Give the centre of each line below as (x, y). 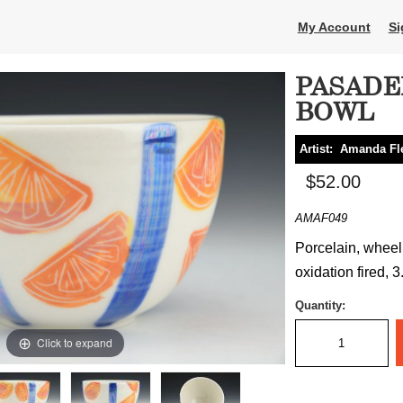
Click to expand (75, 342)
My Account (334, 27)
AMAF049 (321, 218)
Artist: (319, 149)
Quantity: (320, 305)
